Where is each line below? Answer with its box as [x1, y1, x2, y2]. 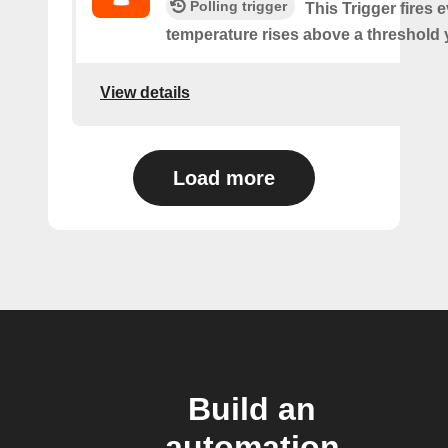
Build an [188, 391, 316, 427]
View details [100, 83, 190, 101]
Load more [173, 167, 275, 189]
